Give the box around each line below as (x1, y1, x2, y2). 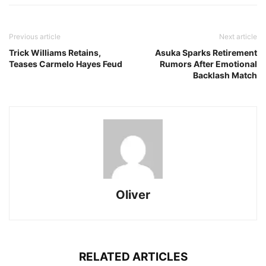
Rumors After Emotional (160, 59, 257, 69)
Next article (219, 32, 257, 41)
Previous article (9, 32, 61, 41)
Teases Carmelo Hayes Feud (9, 59, 122, 69)
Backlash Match (193, 70, 257, 80)
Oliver (116, 188, 150, 202)
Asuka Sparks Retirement (155, 47, 257, 58)
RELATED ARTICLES (78, 250, 188, 264)
